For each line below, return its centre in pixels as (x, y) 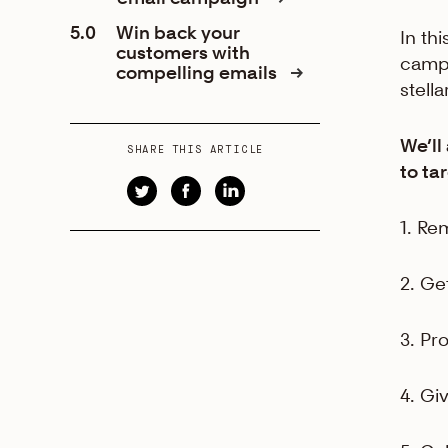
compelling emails (198, 72)
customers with (183, 52)
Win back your (178, 32)
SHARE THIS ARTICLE (195, 150)
